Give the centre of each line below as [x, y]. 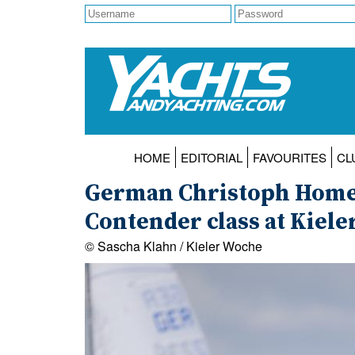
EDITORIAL [211, 158]
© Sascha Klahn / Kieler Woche [174, 246]
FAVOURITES [289, 158]
